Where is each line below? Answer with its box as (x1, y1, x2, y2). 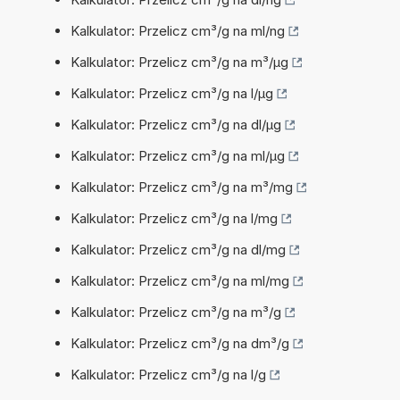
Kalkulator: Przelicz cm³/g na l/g (71, 365, 266, 383)
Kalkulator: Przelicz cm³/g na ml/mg (71, 271, 289, 289)
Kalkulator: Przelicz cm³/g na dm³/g (71, 334, 289, 352)
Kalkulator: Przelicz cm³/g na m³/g (71, 303, 281, 321)
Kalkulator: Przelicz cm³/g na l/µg (71, 84, 273, 102)
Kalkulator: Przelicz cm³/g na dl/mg (71, 240, 286, 258)
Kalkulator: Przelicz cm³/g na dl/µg (71, 115, 281, 133)
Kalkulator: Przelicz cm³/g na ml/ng (71, 21, 285, 39)
